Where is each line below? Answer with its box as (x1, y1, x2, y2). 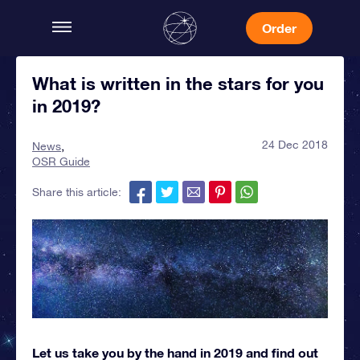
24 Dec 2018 (262, 138, 328, 151)
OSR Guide (32, 155, 90, 168)
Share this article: (32, 186, 121, 198)
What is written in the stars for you (32, 73, 324, 94)
